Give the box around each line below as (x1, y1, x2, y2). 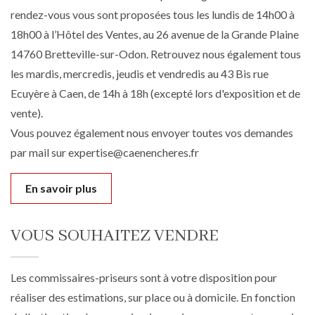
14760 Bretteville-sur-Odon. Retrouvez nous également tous (11, 47, 301, 61)
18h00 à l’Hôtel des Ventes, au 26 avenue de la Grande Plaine (11, 27, 299, 41)
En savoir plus (25, 181, 97, 195)
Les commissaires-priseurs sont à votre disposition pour (11, 271, 277, 285)
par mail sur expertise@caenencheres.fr (11, 146, 199, 160)
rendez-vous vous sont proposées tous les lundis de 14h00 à (11, 8, 295, 22)
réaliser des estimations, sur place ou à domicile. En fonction (11, 290, 295, 304)
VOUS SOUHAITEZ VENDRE (11, 225, 219, 247)
